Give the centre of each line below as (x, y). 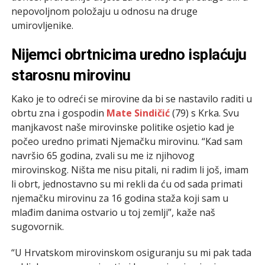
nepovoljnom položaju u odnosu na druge (104, 11)
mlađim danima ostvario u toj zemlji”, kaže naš (113, 212)
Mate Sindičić (138, 113)
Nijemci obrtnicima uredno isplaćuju (129, 54)
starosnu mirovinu (71, 75)
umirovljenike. (42, 25)
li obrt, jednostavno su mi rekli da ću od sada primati (127, 184)
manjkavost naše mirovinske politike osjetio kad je (122, 127)
